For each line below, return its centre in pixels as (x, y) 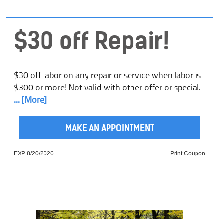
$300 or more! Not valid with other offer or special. (107, 87)
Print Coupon (188, 154)
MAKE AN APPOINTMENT (109, 128)
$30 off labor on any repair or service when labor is (107, 75)
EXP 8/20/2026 (34, 154)
